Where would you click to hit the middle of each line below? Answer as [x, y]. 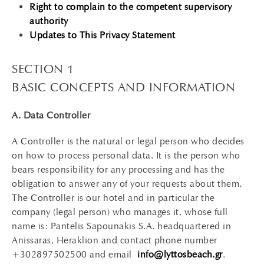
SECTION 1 [43, 69]
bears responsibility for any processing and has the [118, 169]
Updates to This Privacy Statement [103, 35]
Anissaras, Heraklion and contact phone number [115, 240]
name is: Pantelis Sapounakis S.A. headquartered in [121, 226]
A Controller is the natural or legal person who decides [128, 141]
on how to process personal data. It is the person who [126, 155]
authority [49, 21]
